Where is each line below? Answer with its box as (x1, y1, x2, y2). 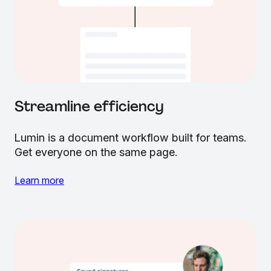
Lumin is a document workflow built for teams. (15, 131, 246, 145)
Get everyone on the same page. (15, 146, 177, 159)
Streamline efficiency (15, 97, 164, 116)
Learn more (15, 174, 64, 187)
